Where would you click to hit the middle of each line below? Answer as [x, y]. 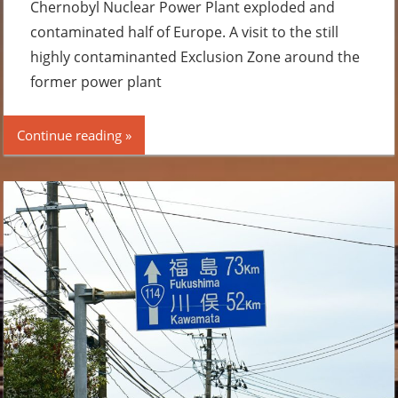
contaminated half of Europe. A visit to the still [185, 32]
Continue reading [70, 135]
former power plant [96, 82]
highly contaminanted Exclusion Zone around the [195, 57]
